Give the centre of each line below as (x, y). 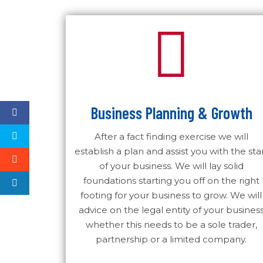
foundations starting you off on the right (171, 181)
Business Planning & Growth (171, 113)
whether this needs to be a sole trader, (171, 225)
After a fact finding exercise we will (171, 136)
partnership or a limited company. (171, 239)
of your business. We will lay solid (171, 166)
